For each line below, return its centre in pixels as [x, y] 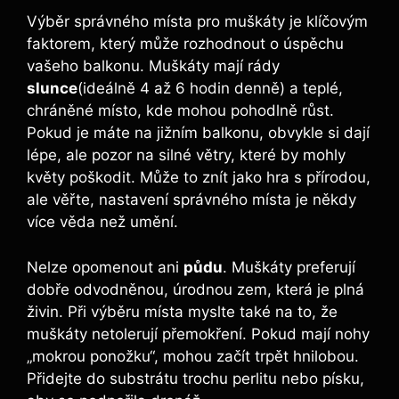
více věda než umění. [102, 222]
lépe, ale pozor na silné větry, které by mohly [186, 155]
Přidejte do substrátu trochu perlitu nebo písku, [195, 378]
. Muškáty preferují [289, 267]
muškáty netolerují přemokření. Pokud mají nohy [198, 334]
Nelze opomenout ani [105, 267]
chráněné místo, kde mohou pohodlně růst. [180, 111]
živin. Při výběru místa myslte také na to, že [182, 311]
